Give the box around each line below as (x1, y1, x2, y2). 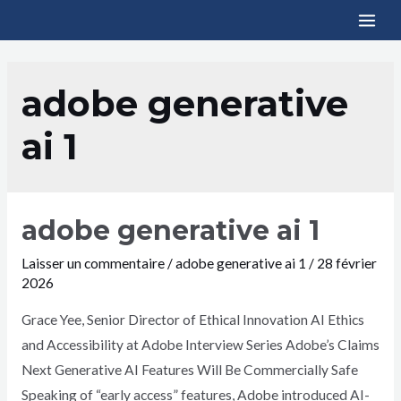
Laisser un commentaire (21, 255, 165, 272)
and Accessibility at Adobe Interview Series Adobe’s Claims (21, 336, 380, 353)
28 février (316, 255, 377, 272)
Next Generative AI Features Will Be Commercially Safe (21, 361, 358, 378)
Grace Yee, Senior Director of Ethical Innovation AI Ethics (21, 311, 364, 328)
